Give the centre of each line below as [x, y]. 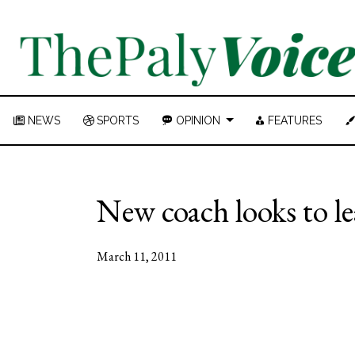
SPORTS [118, 120]
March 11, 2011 [137, 256]
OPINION [198, 120]
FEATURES [295, 120]
